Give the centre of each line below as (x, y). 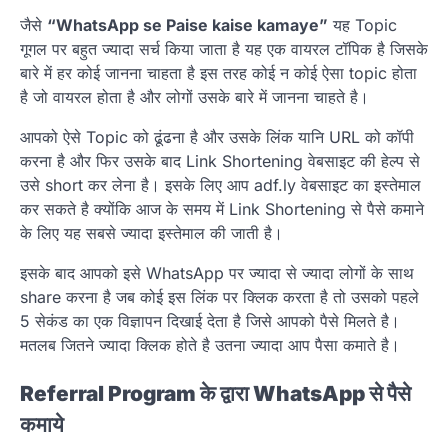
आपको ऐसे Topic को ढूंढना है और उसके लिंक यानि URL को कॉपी (217, 137)
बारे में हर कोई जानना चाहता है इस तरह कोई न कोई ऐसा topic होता (218, 73)
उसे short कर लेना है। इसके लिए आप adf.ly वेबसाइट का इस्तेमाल (220, 185)
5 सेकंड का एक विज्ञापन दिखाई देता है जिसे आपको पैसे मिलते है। (210, 321)
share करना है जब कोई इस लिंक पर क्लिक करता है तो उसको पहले (219, 297)
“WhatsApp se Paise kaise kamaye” (187, 25)
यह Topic (362, 25)
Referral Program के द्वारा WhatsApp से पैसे (215, 394)
